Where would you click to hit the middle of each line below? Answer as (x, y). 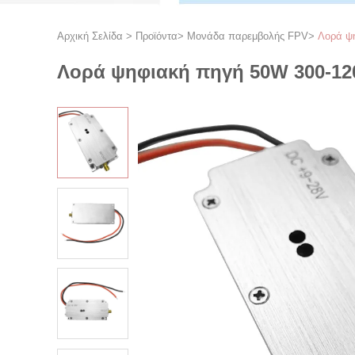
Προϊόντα (157, 36)
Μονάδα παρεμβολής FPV (248, 36)
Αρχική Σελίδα (90, 36)
